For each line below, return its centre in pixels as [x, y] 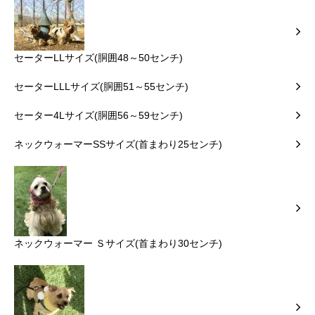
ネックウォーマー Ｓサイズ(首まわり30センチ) [118, 244]
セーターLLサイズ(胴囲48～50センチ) [98, 58]
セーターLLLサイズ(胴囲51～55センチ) [101, 87]
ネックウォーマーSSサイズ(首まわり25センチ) [118, 144]
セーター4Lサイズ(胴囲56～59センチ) [98, 116]
